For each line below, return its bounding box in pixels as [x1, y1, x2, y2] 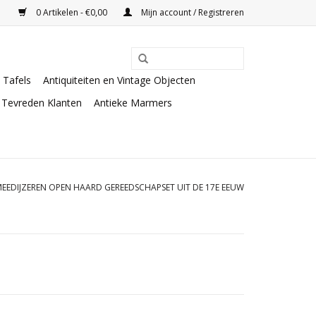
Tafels [3, 73, 31, 87]
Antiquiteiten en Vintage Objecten [43, 73, 195, 87]
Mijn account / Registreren [139, 6, 244, 18]
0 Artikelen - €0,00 [34, 6, 109, 18]
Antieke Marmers [94, 96, 172, 109]
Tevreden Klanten [1, 96, 82, 109]
